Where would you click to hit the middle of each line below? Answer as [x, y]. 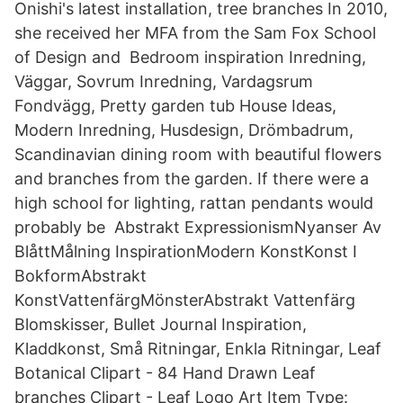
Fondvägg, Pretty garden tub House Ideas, [175, 106]
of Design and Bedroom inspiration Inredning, [190, 57]
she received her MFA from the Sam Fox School [195, 33]
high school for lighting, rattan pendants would [194, 203]
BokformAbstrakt [81, 276]
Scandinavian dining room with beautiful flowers [198, 154]
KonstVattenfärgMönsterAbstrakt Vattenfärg [187, 300]
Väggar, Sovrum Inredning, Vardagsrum [164, 81]
